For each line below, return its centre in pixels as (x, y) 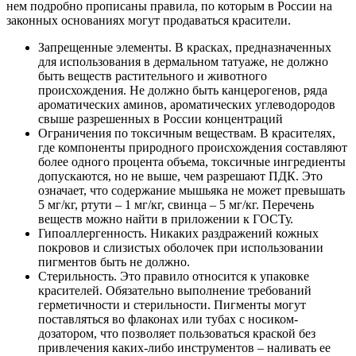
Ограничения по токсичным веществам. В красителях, (187, 133)
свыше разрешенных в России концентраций (161, 118)
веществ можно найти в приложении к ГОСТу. (166, 219)
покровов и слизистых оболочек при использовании (181, 247)
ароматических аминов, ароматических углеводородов (187, 104)
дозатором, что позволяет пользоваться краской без (177, 333)
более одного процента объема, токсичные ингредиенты (192, 161)
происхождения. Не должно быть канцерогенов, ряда (183, 90)
